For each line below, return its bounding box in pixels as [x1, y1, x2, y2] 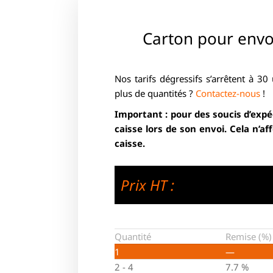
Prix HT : [121, 174, 174, 195]
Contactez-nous [196, 87, 260, 100]
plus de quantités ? [115, 87, 196, 100]
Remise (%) [225, 230, 272, 243]
